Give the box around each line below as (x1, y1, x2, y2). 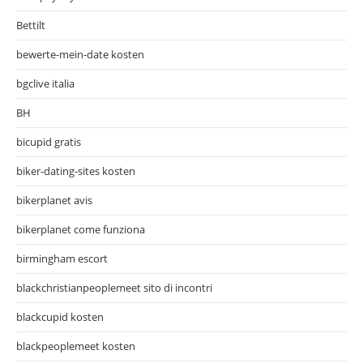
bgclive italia (16, 75, 75, 91)
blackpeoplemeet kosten (16, 338, 135, 353)
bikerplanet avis (16, 192, 92, 207)
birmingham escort (16, 250, 108, 266)
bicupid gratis (16, 134, 81, 149)
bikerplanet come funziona (16, 221, 145, 237)
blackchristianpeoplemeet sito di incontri (16, 280, 212, 295)
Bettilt (16, 17, 45, 32)
